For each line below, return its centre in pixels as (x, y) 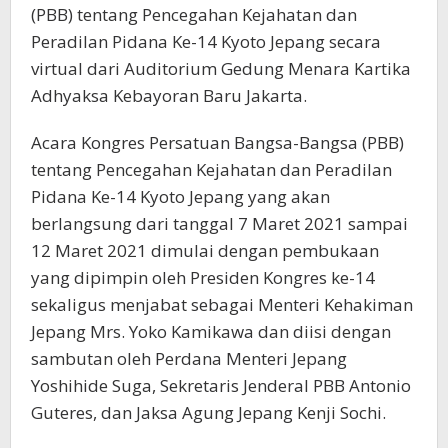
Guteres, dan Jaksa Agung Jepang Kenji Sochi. (208, 412)
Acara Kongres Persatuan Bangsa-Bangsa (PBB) (217, 142)
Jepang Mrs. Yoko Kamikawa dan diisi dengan (211, 331)
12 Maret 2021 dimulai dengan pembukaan (205, 250)
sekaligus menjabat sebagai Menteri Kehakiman (222, 304)
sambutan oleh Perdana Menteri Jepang (189, 358)
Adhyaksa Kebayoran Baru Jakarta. (169, 95)
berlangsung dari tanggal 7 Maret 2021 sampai (219, 223)
